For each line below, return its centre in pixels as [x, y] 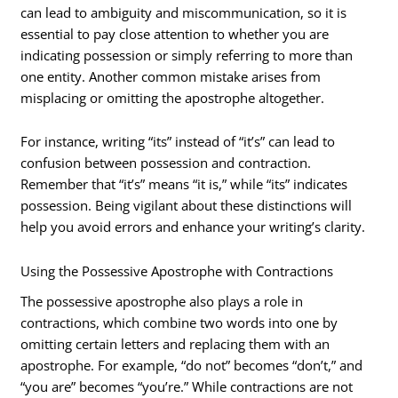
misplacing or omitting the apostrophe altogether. [173, 97]
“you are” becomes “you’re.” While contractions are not [187, 386]
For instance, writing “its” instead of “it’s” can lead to [178, 142]
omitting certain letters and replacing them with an [175, 343]
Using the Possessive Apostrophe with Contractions [177, 271]
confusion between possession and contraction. [166, 163]
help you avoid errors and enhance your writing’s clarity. [193, 227]
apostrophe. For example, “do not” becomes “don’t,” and [192, 365]
